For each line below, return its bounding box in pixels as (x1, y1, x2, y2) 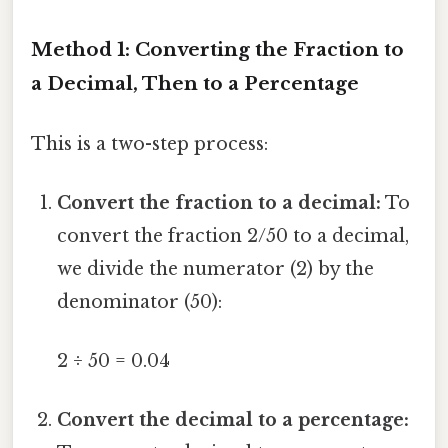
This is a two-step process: (31, 132, 268, 155)
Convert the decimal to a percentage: (57, 409, 410, 432)
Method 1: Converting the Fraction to (31, 38, 404, 62)
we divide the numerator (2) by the (57, 257, 375, 280)
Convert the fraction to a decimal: (57, 191, 382, 214)
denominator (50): (57, 290, 223, 313)
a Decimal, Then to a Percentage (31, 72, 359, 96)
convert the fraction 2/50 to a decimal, (57, 224, 410, 247)
